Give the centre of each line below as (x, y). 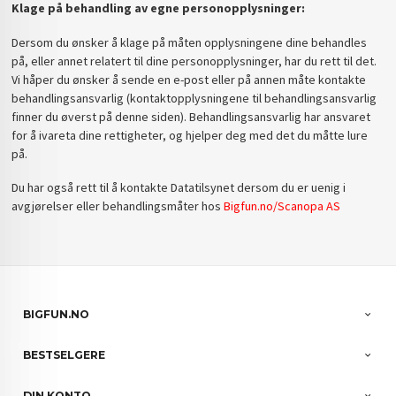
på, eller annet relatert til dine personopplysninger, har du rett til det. (194, 61)
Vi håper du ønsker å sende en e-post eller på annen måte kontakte (189, 79)
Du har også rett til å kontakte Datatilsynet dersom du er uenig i (179, 188)
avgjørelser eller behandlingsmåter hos (118, 206)
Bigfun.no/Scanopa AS (282, 206)
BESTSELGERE (65, 354)
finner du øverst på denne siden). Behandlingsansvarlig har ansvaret (191, 116)
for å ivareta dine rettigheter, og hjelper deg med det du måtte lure (190, 135)
